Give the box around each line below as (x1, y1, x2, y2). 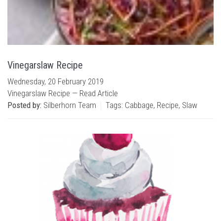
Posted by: (7, 100, 41, 110)
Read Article (79, 88, 118, 98)
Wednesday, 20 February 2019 (7, 76, 104, 86)
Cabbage (125, 100, 153, 110)
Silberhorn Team (41, 100, 96, 110)
